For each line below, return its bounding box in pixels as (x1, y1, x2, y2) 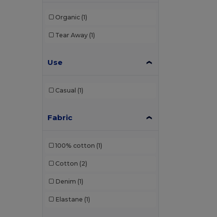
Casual (55, 87, 76, 94)
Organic (55, 14, 80, 21)
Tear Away (55, 31, 88, 39)
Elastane (55, 196, 83, 203)
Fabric (47, 112, 73, 122)
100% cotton (55, 142, 95, 150)
